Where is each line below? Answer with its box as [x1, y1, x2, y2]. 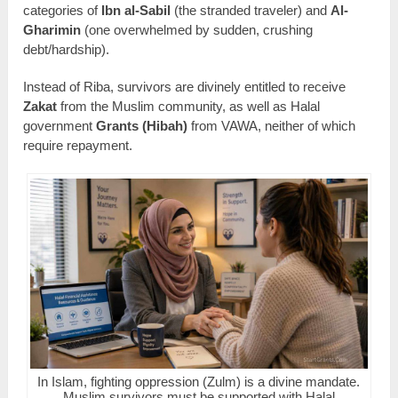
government [23, 118, 97, 134]
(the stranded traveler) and [171, 3, 331, 19]
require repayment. [23, 138, 133, 154]
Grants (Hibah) [96, 118, 188, 134]
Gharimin [23, 22, 82, 38]
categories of [23, 3, 102, 19]
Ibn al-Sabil [101, 3, 171, 19]
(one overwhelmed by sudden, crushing [81, 22, 314, 38]
